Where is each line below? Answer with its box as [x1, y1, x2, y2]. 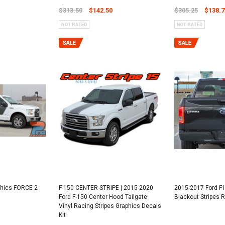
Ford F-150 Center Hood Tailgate [58, 193, 147, 200]
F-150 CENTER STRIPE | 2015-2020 [58, 184, 153, 191]
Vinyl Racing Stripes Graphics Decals [58, 202, 161, 209]
